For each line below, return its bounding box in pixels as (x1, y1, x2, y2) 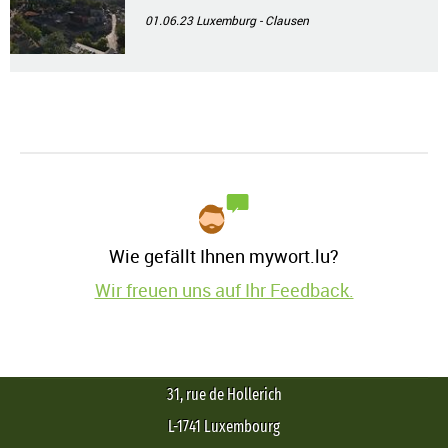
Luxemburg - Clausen (196, 12, 309, 28)
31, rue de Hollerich (166, 385, 282, 404)
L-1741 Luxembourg (168, 417, 280, 436)
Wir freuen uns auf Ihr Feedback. (94, 278, 354, 302)
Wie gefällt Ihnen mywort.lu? (109, 244, 339, 268)
